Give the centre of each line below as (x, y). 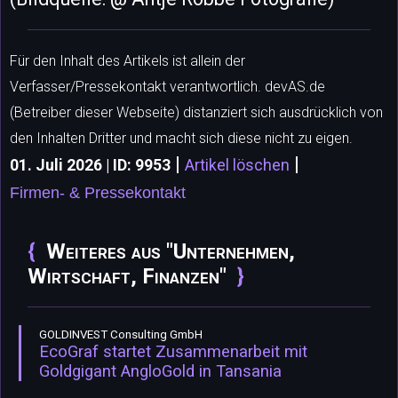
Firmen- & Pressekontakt (98, 193)
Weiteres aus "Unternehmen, (171, 251)
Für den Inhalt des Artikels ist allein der (127, 61)
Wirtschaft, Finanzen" (127, 276)
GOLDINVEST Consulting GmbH (121, 334)
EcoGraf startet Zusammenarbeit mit (173, 352)
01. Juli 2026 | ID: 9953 (90, 165)
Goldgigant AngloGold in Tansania (160, 371)
